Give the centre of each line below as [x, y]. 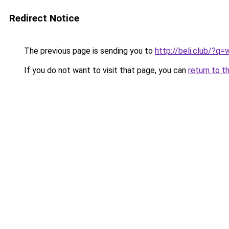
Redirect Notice [44, 18]
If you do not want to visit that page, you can [105, 70]
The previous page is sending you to [88, 51]
